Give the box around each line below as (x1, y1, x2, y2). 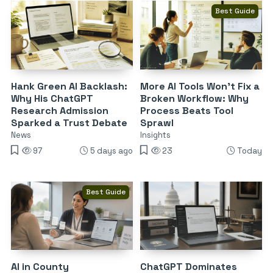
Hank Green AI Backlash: (11, 79, 127, 93)
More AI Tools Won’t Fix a (140, 79, 260, 93)
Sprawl (140, 116, 174, 129)
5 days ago (90, 145, 133, 156)
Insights (140, 129, 171, 140)
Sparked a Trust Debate (11, 116, 127, 129)
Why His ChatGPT (11, 91, 93, 105)
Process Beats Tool (140, 104, 233, 117)
